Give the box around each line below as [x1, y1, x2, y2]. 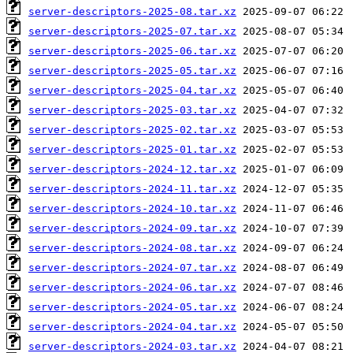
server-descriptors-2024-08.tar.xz [28, 241, 236, 254]
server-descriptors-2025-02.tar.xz [28, 123, 236, 136]
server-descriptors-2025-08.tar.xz [28, 5, 236, 17]
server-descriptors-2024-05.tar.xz [28, 300, 236, 313]
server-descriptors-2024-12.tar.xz [28, 162, 236, 175]
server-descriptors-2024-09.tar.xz [28, 221, 236, 234]
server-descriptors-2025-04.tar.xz [28, 84, 236, 96]
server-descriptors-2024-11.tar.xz [28, 182, 236, 195]
